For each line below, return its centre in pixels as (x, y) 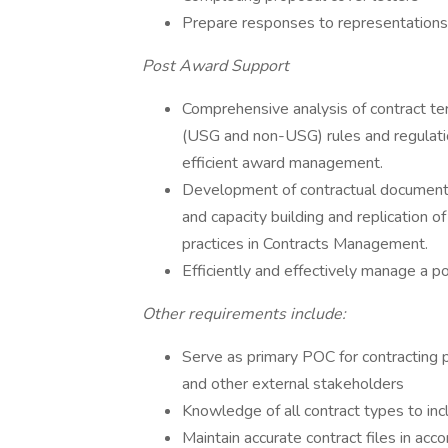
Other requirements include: (244, 314)
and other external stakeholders (293, 384)
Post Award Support (215, 66)
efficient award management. (282, 163)
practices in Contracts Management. (305, 244)
